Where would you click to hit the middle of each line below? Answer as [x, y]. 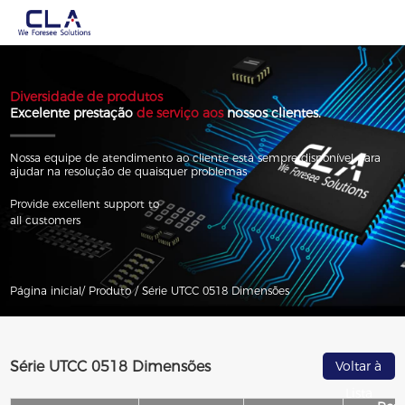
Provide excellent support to [85, 203]
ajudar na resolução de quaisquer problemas [129, 171]
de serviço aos [182, 113]
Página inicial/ [48, 291]
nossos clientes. [274, 113]
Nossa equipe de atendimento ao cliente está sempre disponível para [196, 157]
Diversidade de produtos [87, 96]
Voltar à [359, 366]
